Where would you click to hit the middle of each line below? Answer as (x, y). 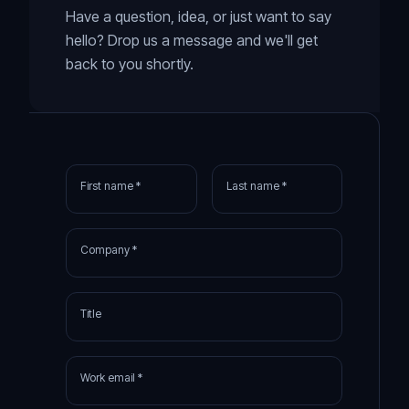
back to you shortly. (130, 64)
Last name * (256, 186)
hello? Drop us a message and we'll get (192, 40)
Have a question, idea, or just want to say (199, 16)
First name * (110, 186)
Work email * (111, 378)
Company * (109, 250)
